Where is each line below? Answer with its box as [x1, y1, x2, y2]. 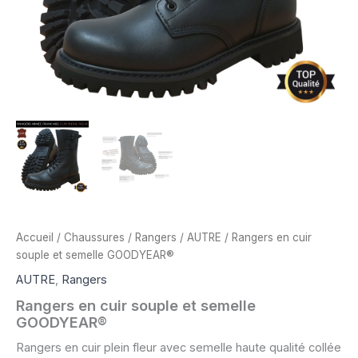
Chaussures [64, 230, 125, 244]
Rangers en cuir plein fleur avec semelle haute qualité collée [16, 340, 341, 355]
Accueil [16, 230, 54, 244]
